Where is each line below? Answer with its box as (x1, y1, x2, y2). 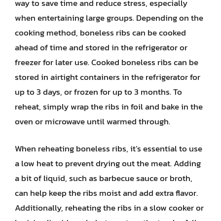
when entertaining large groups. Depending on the (15, 11, 203, 24)
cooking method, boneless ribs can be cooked (15, 26, 186, 39)
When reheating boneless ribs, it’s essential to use (15, 142, 202, 155)
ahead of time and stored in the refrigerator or (15, 40, 187, 54)
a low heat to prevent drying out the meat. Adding (15, 157, 201, 170)
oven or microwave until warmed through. (15, 114, 170, 128)
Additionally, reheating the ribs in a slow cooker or (15, 201, 204, 214)
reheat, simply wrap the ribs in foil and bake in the (15, 100, 203, 113)
